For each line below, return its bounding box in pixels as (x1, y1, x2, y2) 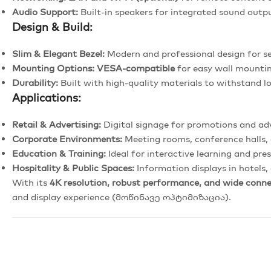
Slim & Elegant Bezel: (12, 47, 105, 59)
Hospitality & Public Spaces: (12, 162, 134, 174)
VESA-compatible (97, 62, 175, 74)
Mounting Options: (12, 62, 94, 74)
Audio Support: (12, 5, 78, 18)
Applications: (12, 90, 81, 105)
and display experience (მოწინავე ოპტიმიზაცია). (12, 191, 231, 203)
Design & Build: (12, 19, 93, 34)
